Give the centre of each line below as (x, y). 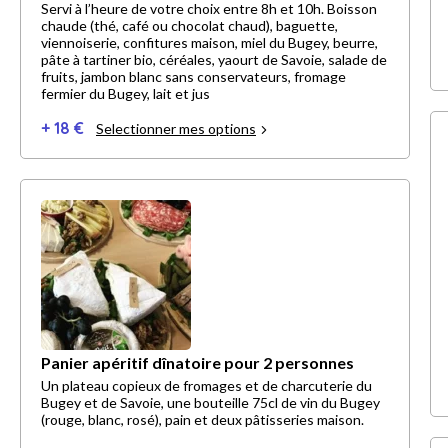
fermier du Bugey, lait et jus (125, 94)
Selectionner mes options (176, 129)
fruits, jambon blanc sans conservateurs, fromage (193, 77)
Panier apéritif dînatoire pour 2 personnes (197, 363)
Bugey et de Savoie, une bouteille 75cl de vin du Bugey (210, 403)
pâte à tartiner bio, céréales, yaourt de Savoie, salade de (214, 60)
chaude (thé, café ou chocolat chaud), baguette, (189, 26)
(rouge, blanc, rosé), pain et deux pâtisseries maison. (202, 420)
